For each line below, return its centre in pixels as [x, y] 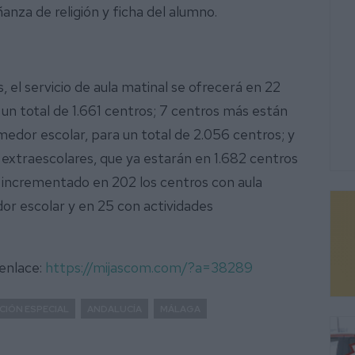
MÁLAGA [180, 308]
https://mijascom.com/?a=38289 [149, 267]
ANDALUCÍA [115, 308]
